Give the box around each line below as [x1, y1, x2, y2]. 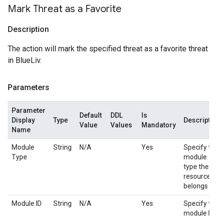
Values [110, 121, 132, 129]
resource [184, 172, 211, 180]
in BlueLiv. [8, 56, 42, 65]
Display [12, 116, 35, 124]
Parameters [8, 83, 49, 92]
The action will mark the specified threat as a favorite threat [8, 44, 208, 53]
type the [184, 163, 209, 170]
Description [8, 25, 49, 34]
